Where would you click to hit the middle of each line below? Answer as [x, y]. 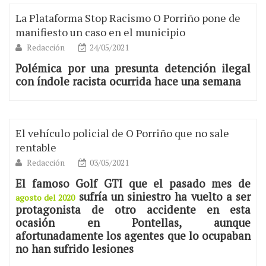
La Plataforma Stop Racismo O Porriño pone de [128, 18]
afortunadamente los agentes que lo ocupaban [133, 236]
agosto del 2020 [45, 198]
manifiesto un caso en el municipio [100, 32]
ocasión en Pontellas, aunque [133, 223]
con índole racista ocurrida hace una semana [128, 82]
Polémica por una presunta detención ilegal [133, 69]
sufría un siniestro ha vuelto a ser [163, 197]
